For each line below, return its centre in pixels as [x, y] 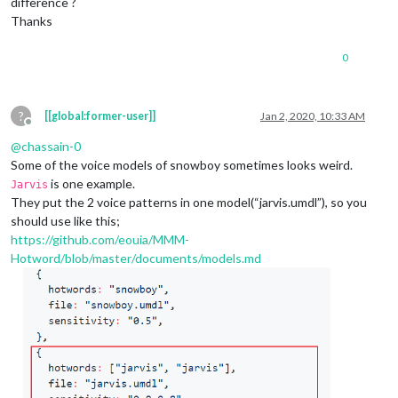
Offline [44, 128]
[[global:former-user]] [100, 115]
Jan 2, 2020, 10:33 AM [313, 115]
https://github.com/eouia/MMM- [100, 239]
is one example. [92, 183]
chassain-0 [51, 146]
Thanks [32, 20]
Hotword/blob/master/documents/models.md [136, 258]
